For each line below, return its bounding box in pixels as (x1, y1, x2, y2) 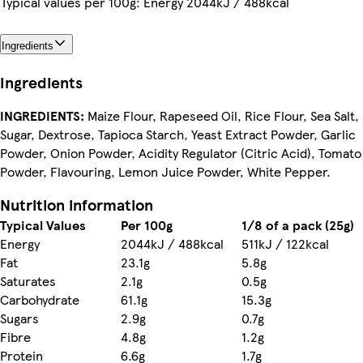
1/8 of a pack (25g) (241, 215, 354, 234)
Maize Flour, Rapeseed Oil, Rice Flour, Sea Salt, (84, 105, 359, 125)
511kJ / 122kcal (241, 233, 329, 253)
